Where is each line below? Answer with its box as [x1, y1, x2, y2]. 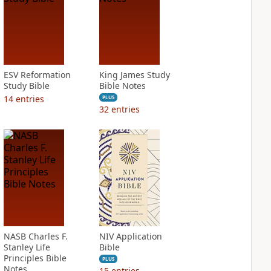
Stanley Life [3, 241, 50, 253]
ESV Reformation [3, 69, 71, 80]
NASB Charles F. [3, 230, 68, 242]
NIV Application [99, 230, 162, 242]
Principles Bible [3, 252, 67, 264]
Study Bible [3, 80, 50, 91]
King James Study [99, 69, 170, 80]
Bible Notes [99, 80, 146, 91]
